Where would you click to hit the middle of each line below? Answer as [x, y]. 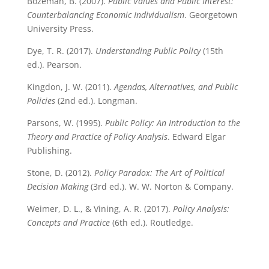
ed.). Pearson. [54, 65]
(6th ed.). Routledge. [151, 222]
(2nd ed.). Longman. [96, 101]
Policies [41, 101]
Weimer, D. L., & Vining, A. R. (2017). [100, 209]
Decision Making [57, 186]
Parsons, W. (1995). [66, 123]
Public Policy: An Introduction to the [172, 123]
